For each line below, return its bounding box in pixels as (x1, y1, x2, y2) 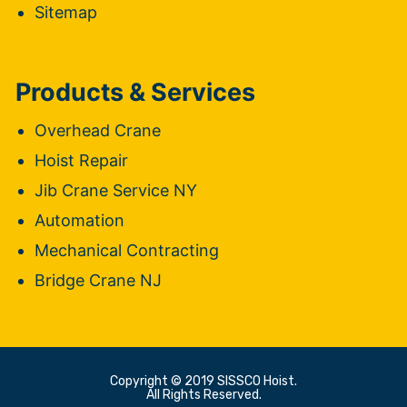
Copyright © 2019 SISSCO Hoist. (110, 372, 297, 389)
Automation (35, 210, 124, 230)
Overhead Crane (35, 120, 161, 140)
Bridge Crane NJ (35, 270, 162, 290)
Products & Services (15, 76, 255, 107)
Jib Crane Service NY (35, 180, 197, 200)
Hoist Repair (35, 150, 128, 170)
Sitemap (35, 2, 97, 22)
